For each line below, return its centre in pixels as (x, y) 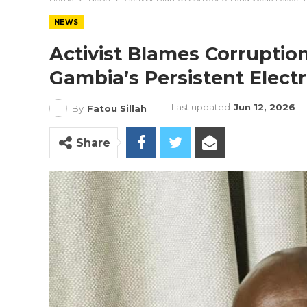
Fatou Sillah (117, 108)
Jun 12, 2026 (265, 107)
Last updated (202, 107)
